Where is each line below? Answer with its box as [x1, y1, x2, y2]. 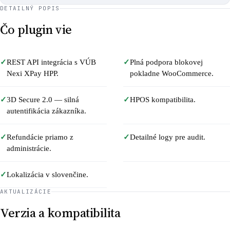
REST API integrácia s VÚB [7, 58, 96, 66]
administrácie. [7, 144, 51, 152]
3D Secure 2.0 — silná [7, 95, 79, 104]
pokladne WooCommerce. [130, 69, 214, 78]
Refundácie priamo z [7, 133, 73, 141]
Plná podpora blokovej [130, 58, 203, 66]
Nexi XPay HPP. [7, 69, 59, 78]
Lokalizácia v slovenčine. [7, 170, 88, 179]
